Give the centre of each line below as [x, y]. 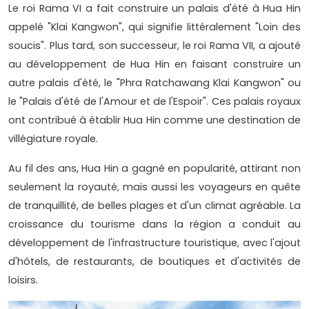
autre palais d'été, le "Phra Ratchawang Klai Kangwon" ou [154, 83]
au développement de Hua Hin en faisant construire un [154, 64]
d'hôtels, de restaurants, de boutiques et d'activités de [154, 262]
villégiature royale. [53, 139]
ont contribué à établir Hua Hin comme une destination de [154, 120]
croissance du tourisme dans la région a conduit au [154, 225]
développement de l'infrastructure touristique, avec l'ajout [154, 243]
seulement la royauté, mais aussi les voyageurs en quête [154, 187]
